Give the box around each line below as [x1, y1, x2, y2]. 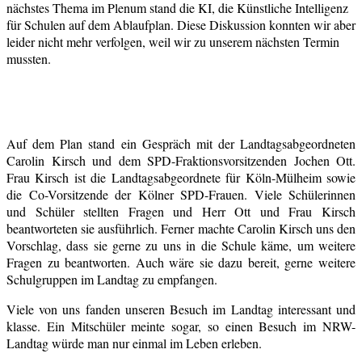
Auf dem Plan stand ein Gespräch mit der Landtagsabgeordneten [6, 134, 356, 152]
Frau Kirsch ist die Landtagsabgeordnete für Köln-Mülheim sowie [6, 168, 356, 186]
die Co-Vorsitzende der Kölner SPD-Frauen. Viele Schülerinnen [6, 185, 356, 203]
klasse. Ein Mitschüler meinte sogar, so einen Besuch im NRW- [6, 317, 356, 335]
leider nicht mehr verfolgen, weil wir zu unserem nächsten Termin [6, 32, 339, 50]
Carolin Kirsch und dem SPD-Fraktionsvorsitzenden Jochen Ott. [6, 151, 356, 169]
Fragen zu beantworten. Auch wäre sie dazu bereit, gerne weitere [6, 253, 356, 271]
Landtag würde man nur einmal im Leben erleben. [6, 334, 262, 351]
